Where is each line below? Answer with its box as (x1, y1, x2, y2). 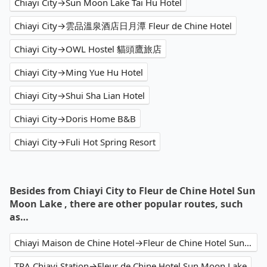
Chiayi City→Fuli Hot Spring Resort (14, 136, 156, 148)
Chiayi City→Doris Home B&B (14, 113, 136, 125)
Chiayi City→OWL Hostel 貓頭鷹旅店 (14, 43, 162, 55)
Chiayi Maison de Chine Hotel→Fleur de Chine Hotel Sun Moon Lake (244, 237, 252, 249)
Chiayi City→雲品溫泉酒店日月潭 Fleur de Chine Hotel (14, 20, 232, 32)
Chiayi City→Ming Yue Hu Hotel (14, 66, 143, 79)
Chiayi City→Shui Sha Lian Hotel (14, 89, 145, 102)
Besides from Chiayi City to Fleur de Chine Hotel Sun (10, 184, 256, 198)
